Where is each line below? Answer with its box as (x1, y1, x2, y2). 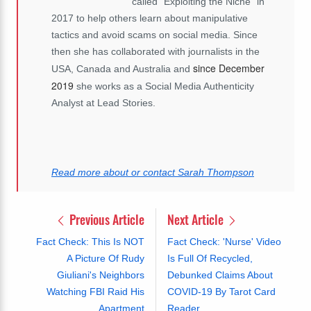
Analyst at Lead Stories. (51, 97, 155, 109)
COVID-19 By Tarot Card (167, 286, 276, 298)
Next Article (167, 210, 226, 229)
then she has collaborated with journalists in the (51, 46, 260, 58)
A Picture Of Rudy (66, 253, 144, 264)
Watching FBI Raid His (46, 286, 144, 298)
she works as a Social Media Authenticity (76, 81, 254, 92)
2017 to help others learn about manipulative (51, 12, 248, 24)
